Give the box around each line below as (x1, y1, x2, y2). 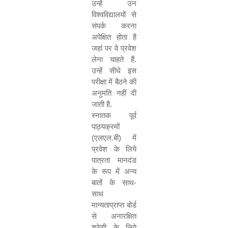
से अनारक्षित (92, 212, 136, 220)
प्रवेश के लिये (92, 145, 136, 153)
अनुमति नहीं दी (92, 89, 136, 97)
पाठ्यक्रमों (92, 122, 120, 131)
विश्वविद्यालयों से (92, 10, 136, 19)
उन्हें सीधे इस (92, 66, 136, 75)
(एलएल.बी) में (92, 133, 136, 142)
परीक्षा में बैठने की (92, 77, 136, 86)
